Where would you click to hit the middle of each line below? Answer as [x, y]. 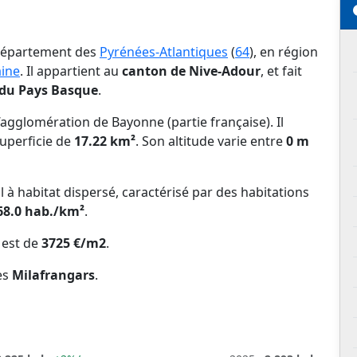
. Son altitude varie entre [211, 141]
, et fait [281, 71]
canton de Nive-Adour [191, 71]
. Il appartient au [71, 71]
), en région [284, 52]
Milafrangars [53, 275]
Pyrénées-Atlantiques [164, 52]
